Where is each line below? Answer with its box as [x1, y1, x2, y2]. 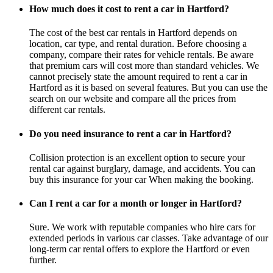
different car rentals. [29, 104, 105, 115]
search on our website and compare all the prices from [29, 93, 236, 104]
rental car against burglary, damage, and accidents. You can [29, 163, 255, 174]
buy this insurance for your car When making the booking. [29, 174, 253, 185]
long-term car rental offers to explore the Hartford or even [29, 244, 250, 255]
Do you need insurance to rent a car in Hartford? [29, 128, 232, 139]
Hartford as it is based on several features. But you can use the [29, 82, 268, 93]
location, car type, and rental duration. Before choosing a [29, 38, 247, 49]
